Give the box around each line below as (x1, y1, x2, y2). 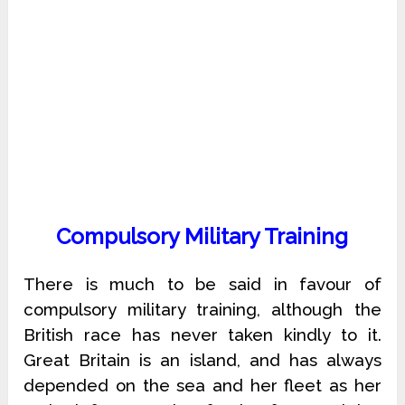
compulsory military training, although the (24, 299, 381, 320)
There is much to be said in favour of (24, 274, 381, 295)
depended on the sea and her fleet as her (24, 375, 381, 396)
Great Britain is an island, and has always (24, 350, 381, 371)
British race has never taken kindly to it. (24, 325, 381, 345)
